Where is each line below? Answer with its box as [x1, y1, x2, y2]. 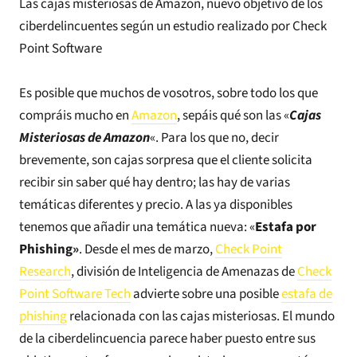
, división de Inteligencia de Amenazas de [71, 261, 295, 281]
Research [19, 261, 71, 281]
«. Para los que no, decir [150, 127, 279, 147]
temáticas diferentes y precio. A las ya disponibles [19, 194, 292, 214]
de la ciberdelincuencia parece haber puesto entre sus [19, 328, 316, 348]
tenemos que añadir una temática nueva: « [19, 217, 255, 237]
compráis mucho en [19, 105, 129, 125]
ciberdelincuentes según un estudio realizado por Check [19, 17, 327, 37]
